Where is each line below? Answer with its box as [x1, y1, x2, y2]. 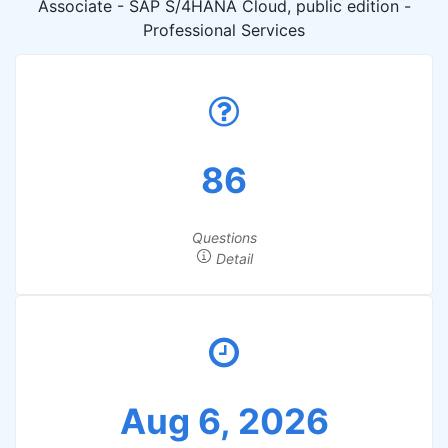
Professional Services [143, 20, 305, 40]
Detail [211, 250, 253, 267]
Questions [191, 229, 257, 246]
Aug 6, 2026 [119, 400, 329, 442]
